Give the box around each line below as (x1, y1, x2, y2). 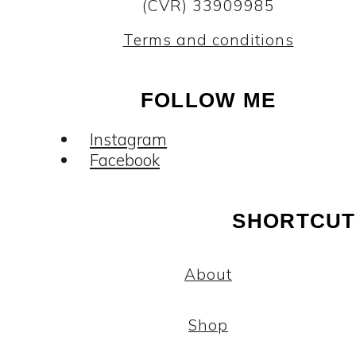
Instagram (90, 128, 167, 149)
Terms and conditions (122, 29, 294, 49)
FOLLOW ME (140, 88, 277, 111)
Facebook (90, 149, 160, 170)
